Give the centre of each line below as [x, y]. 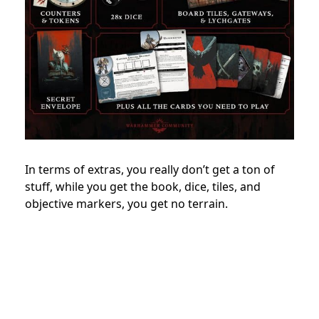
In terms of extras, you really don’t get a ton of [150, 170]
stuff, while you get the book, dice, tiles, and [143, 187]
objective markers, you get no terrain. [126, 204]
